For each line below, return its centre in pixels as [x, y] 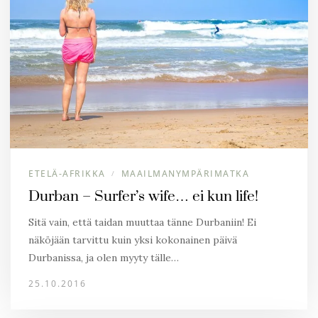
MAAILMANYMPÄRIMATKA [185, 174]
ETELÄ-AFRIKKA [67, 174]
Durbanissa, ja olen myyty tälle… [104, 258]
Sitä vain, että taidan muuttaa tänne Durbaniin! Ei [142, 222]
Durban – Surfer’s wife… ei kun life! [143, 197]
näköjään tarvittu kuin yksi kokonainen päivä [133, 240]
